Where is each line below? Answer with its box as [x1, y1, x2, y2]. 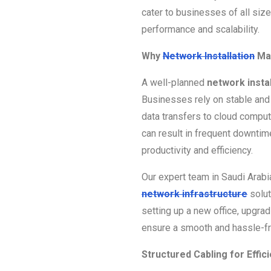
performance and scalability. [142, 23, 260, 35]
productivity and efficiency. [142, 144, 253, 156]
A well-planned [142, 76, 207, 88]
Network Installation [163, 50, 255, 62]
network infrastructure [142, 188, 247, 200]
